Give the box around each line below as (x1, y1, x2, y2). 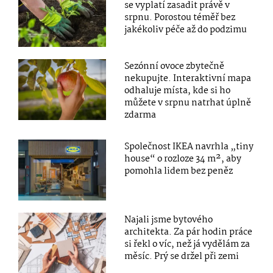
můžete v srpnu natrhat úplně (124, 95, 252, 110)
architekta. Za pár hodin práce (124, 224, 253, 239)
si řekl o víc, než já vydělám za (124, 236, 250, 252)
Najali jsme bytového (124, 212, 213, 227)
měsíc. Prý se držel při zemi (124, 249, 239, 264)
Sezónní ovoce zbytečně (124, 58, 225, 74)
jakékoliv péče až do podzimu (124, 22, 247, 37)
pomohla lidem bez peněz (124, 163, 233, 179)
